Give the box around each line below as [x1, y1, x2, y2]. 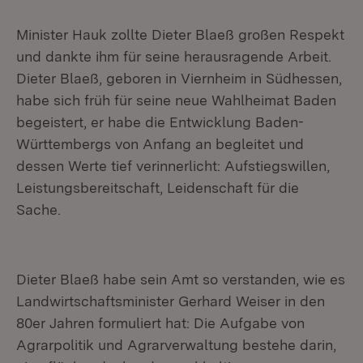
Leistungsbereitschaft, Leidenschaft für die [16, 179, 299, 196]
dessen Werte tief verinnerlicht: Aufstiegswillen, [16, 157, 330, 174]
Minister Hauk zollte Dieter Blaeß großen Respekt [16, 26, 344, 43]
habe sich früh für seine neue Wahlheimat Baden [16, 92, 336, 109]
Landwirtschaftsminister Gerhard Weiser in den [16, 293, 325, 310]
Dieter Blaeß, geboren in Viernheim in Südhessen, [16, 70, 342, 87]
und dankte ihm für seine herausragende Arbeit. [16, 48, 331, 65]
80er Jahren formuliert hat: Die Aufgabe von [16, 314, 305, 331]
